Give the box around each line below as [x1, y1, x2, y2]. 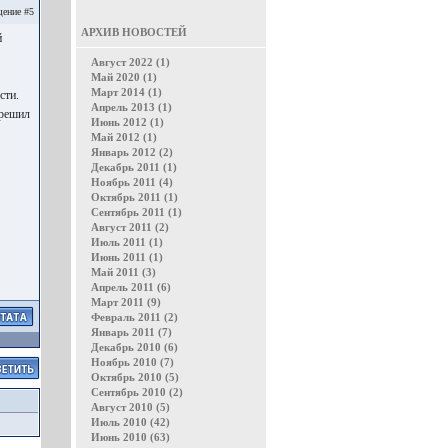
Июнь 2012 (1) [91, 116, 164, 128]
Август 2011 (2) [91, 221, 169, 233]
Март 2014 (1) [91, 86, 162, 98]
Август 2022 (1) [91, 56, 170, 68]
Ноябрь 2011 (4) [91, 176, 173, 188]
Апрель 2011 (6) [91, 281, 171, 293]
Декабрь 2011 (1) [91, 161, 177, 173]
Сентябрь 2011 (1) [91, 206, 182, 218]
